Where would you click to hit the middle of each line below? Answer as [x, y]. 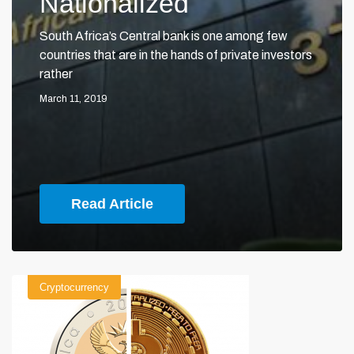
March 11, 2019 [73, 98]
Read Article [112, 204]
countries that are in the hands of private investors [176, 55]
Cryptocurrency [74, 287]
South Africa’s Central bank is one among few [164, 36]
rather [56, 73]
